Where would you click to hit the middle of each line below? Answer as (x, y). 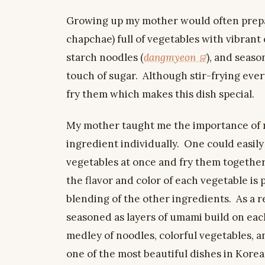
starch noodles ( (105, 57)
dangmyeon (170, 57)
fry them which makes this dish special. (160, 94)
